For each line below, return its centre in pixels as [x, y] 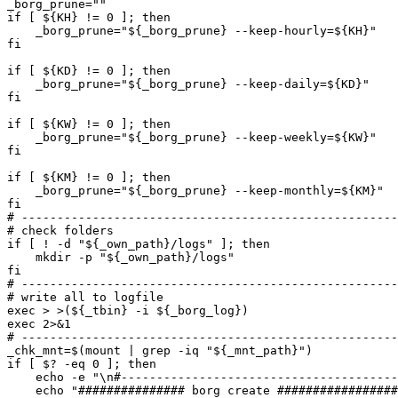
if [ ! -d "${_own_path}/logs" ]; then [139, 244]
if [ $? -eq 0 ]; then [82, 364]
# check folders [60, 231]
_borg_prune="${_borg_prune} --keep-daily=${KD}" [188, 84]
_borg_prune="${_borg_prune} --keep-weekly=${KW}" [192, 138]
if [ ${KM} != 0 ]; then [89, 178]
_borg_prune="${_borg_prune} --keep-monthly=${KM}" [195, 191]
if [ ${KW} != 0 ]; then [89, 124]
